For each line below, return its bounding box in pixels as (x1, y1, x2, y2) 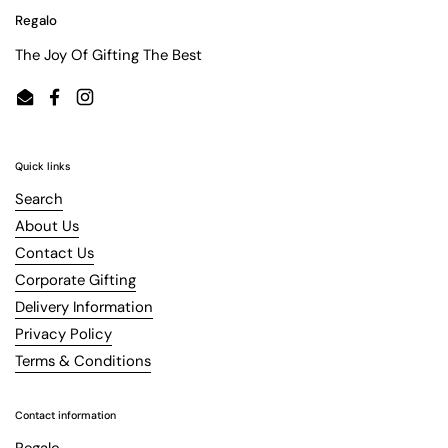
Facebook (54, 97, 121, 118)
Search (15, 189, 63, 210)
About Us (15, 216, 79, 237)
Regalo (15, 12, 57, 30)
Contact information (15, 408, 116, 423)
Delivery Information (15, 297, 153, 318)
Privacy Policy (15, 324, 112, 345)
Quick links (15, 159, 71, 174)
